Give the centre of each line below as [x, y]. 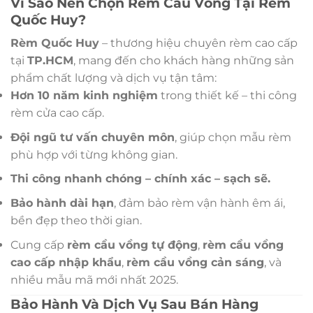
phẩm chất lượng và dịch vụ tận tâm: [114, 78]
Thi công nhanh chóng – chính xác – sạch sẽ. [140, 179]
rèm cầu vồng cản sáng [195, 262]
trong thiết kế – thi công [227, 96]
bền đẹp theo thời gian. [76, 220]
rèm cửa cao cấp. [57, 113]
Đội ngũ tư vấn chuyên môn [93, 137]
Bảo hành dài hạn [62, 203]
